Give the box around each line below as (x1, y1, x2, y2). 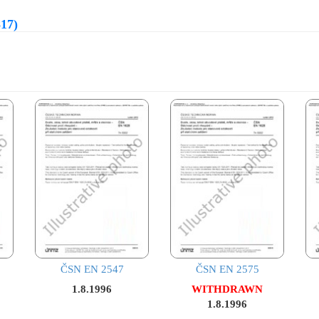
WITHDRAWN (192, 283, 263, 296)
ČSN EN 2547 (60, 263, 124, 276)
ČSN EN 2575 (195, 263, 259, 276)
